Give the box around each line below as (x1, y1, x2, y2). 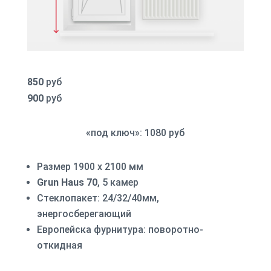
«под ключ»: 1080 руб (86, 126, 185, 139)
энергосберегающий (36, 207, 131, 220)
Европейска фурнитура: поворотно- (36, 223, 203, 235)
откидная (36, 239, 82, 251)
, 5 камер (97, 176, 139, 188)
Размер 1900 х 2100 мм (36, 160, 143, 172)
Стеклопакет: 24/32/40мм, (36, 192, 159, 204)
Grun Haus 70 (36, 176, 97, 188)
